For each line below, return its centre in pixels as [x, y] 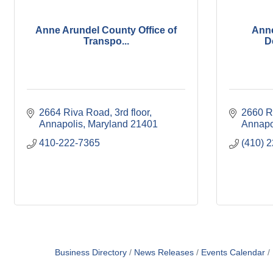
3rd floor [132, 113]
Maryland [108, 124]
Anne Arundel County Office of [106, 30]
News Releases [164, 253]
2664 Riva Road [74, 113]
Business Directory [90, 253]
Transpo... [106, 41]
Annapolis [61, 124]
